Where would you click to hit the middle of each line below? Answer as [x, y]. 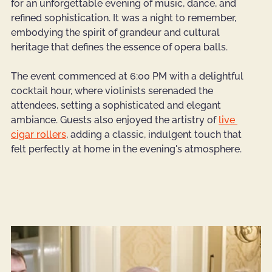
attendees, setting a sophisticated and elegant [117, 106]
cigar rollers [39, 135]
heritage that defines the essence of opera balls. [119, 47]
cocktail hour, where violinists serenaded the [113, 91]
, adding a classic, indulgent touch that [155, 135]
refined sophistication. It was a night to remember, [125, 18]
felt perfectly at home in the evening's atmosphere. [126, 149]
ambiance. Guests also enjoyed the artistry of [115, 120]
